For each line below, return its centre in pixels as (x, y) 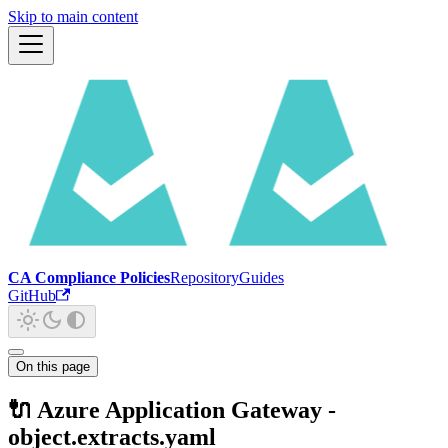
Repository (204, 277)
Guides (261, 277)
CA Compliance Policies (89, 277)
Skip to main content (73, 16)
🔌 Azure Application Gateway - (172, 409)
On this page (53, 366)
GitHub (32, 295)
